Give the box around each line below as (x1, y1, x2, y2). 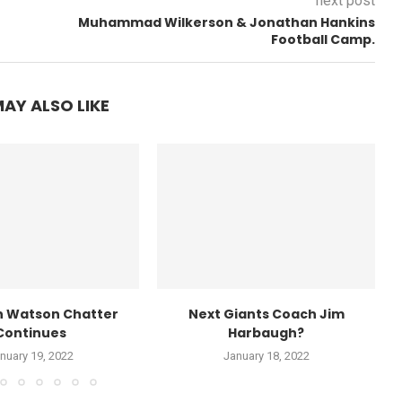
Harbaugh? (228, 324, 304, 343)
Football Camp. (271, 31, 375, 49)
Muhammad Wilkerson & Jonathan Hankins (78, 13, 375, 32)
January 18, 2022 (223, 349, 310, 363)
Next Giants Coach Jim (188, 305, 345, 324)
